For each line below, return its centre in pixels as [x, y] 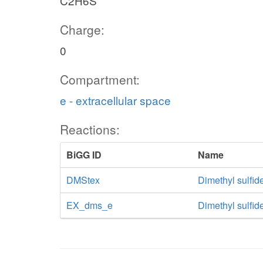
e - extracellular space [115, 100]
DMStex [83, 180]
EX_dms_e [90, 205]
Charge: [82, 29]
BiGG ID [84, 155]
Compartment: [100, 79]
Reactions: [90, 129]
